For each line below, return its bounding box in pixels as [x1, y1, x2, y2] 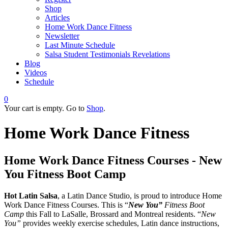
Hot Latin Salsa [4, 191, 58, 200]
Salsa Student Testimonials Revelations [45, 50, 170, 59]
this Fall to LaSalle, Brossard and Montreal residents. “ [24, 209, 201, 218]
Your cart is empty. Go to [4, 104, 87, 112]
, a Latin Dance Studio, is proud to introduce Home [58, 191, 222, 200]
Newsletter [45, 32, 79, 40]
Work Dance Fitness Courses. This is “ [4, 200, 128, 209]
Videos [24, 68, 47, 77]
